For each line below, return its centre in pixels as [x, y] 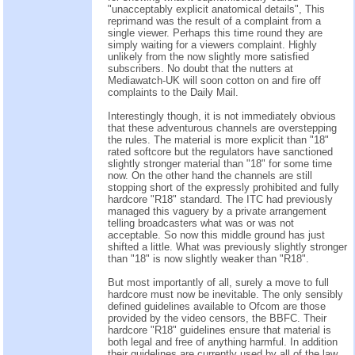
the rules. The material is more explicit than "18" [218, 139]
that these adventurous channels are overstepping [222, 128]
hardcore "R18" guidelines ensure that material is [219, 330]
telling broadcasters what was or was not [201, 223]
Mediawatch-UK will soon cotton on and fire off [214, 80]
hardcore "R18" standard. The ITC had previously [220, 199]
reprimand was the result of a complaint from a [214, 21]
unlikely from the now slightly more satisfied [208, 56]
